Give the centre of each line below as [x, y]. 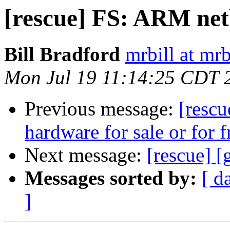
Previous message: [102, 109]
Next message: [86, 155]
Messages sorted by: [111, 178]
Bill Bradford [62, 54]
